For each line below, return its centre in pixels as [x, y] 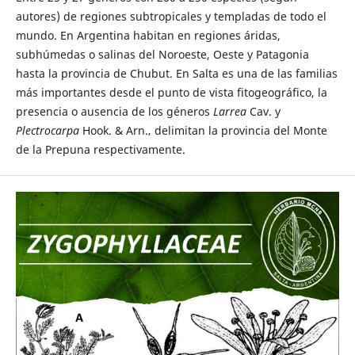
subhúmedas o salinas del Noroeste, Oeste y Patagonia [162, 54]
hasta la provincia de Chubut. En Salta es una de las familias [176, 73]
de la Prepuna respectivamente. [100, 149]
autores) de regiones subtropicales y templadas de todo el [171, 16]
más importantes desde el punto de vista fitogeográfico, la [171, 92]
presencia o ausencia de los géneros [114, 111]
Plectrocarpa [49, 130]
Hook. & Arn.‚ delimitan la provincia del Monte [204, 130]
